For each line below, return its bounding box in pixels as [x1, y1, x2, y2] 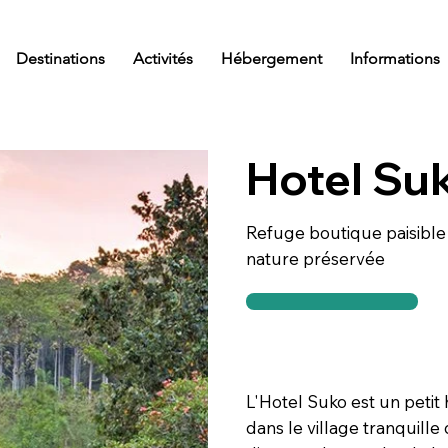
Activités [132, 48, 193, 68]
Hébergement [220, 48, 322, 68]
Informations [349, 48, 440, 68]
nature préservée [246, 248, 386, 270]
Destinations [15, 48, 105, 68]
